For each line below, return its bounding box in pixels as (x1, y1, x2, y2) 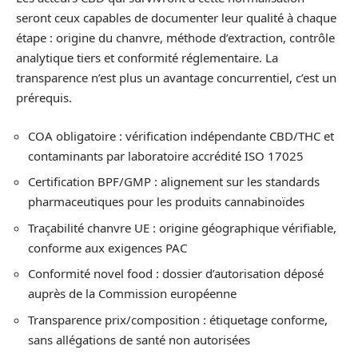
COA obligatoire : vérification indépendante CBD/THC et (28, 127, 334, 144)
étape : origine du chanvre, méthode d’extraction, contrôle (16, 30, 335, 46)
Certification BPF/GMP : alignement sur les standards (28, 173, 320, 190)
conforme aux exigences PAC (28, 239, 187, 256)
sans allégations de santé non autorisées (28, 331, 250, 348)
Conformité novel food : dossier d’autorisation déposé (28, 265, 324, 282)
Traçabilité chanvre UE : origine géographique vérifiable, (28, 219, 336, 236)
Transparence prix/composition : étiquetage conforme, (28, 311, 328, 328)
